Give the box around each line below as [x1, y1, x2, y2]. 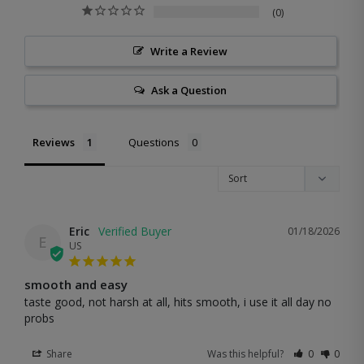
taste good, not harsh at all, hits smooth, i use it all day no [24, 293, 331, 310]
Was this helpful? [207, 346, 287, 361]
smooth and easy [24, 275, 128, 292]
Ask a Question [151, 82, 227, 97]
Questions [128, 134, 180, 149]
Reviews [32, 134, 75, 149]
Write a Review [150, 43, 228, 58]
